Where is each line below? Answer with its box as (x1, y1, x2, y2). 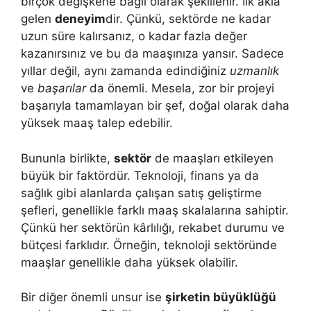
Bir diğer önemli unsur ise (21, 290, 165, 305)
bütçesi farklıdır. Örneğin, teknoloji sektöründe (21, 237, 277, 252)
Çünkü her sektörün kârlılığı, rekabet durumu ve (21, 220, 285, 235)
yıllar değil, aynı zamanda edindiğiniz (21, 64, 230, 78)
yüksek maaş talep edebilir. (21, 116, 173, 131)
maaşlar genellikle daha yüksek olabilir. (21, 255, 238, 269)
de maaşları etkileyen (151, 151, 274, 165)
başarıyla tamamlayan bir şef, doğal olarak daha (21, 99, 289, 113)
